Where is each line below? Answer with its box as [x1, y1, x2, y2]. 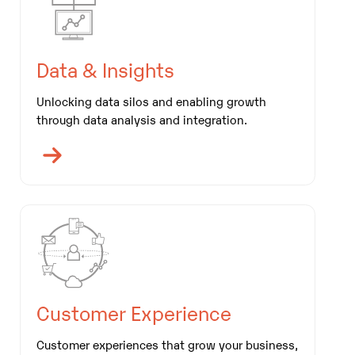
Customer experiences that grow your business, [36, 335, 298, 352]
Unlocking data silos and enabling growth [36, 92, 266, 109]
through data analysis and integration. [36, 110, 247, 127]
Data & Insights [36, 55, 174, 82]
